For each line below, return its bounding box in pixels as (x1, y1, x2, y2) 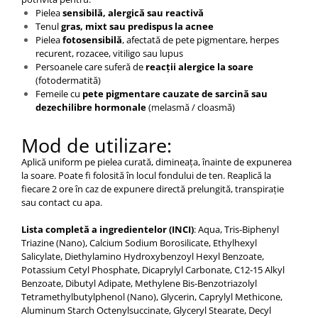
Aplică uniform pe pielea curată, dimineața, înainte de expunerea (21, 155, 292, 168)
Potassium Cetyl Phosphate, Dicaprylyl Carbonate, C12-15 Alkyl (21, 263, 285, 276)
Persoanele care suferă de (35, 60, 146, 73)
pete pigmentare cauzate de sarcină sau (82, 87, 268, 100)
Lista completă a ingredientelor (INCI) (21, 222, 194, 236)
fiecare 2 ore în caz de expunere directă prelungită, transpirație (21, 182, 284, 195)
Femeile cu (35, 87, 82, 100)
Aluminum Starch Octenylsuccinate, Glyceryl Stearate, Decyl (21, 303, 271, 317)
